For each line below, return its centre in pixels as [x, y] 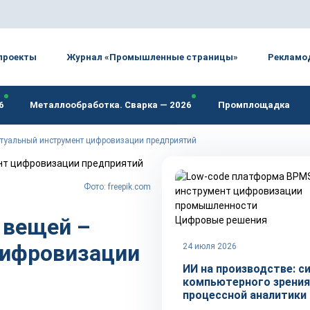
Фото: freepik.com [117, 187]
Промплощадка [254, 105]
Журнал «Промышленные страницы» [152, 57]
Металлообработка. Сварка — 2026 [111, 105]
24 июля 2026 [210, 246]
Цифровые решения [221, 220]
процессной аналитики [245, 295]
